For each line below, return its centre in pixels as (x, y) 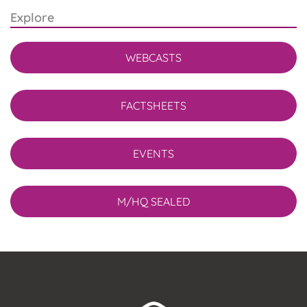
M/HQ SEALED (153, 202)
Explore (32, 18)
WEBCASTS (153, 58)
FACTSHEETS (153, 106)
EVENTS (153, 154)
